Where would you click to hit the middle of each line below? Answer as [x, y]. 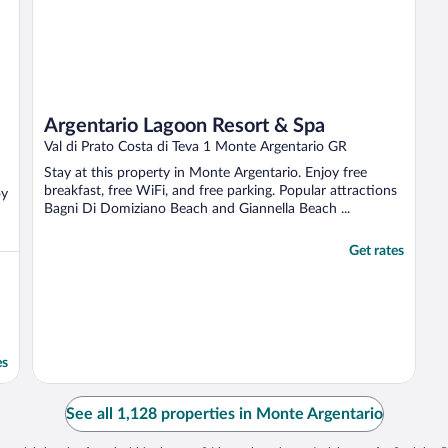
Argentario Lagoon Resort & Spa [184, 125]
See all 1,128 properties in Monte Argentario [224, 413]
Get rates [376, 250]
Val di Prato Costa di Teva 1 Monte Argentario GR [195, 146]
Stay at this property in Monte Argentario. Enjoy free [205, 172]
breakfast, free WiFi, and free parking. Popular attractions [220, 190]
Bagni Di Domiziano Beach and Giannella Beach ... [197, 208]
